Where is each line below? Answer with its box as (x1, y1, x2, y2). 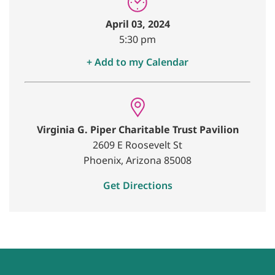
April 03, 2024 (105, 17, 170, 31)
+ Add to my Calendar (87, 55, 188, 69)
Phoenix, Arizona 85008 (83, 153, 192, 168)
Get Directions (103, 179, 172, 193)
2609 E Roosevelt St (93, 138, 182, 152)
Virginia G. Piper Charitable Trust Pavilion (36, 123, 239, 137)
